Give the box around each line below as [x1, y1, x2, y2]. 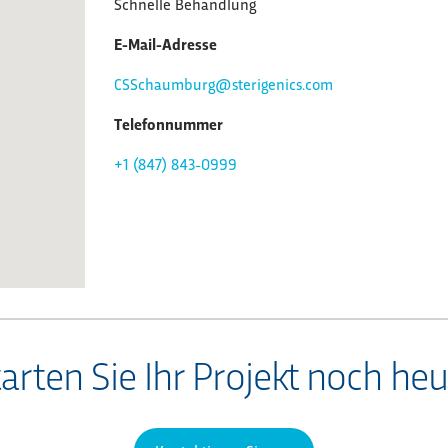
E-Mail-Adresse [113, 33, 217, 55]
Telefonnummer [113, 113, 223, 135]
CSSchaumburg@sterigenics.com [113, 73, 333, 95]
